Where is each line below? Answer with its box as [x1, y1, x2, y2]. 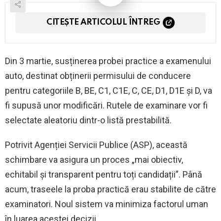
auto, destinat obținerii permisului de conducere [5, 71, 191, 81]
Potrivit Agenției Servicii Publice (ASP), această [5, 140, 187, 150]
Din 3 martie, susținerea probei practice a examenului [5, 56, 211, 67]
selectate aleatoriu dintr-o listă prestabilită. [5, 115, 172, 126]
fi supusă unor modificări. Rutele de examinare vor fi [5, 100, 208, 111]
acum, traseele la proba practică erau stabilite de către [5, 184, 216, 195]
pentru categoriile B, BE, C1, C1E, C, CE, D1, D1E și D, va [5, 85, 212, 96]
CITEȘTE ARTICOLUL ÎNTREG [46, 18, 160, 27]
